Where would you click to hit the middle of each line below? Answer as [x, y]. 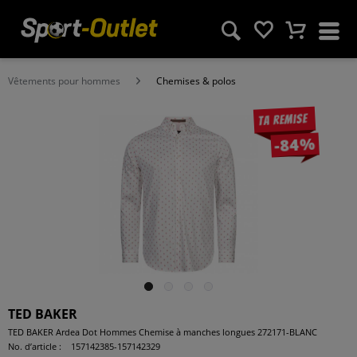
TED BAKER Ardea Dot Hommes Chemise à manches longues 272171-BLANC [163, 332]
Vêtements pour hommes [64, 81]
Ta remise [282, 120]
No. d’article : [35, 346]
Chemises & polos [196, 81]
